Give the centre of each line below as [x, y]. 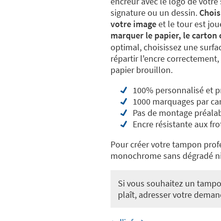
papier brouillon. [142, 70]
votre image [133, 24]
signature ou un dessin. [155, 13]
